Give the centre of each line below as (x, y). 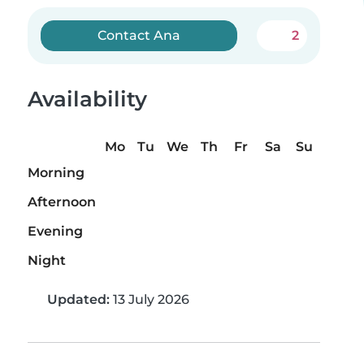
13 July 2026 (149, 300)
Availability (87, 99)
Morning (56, 173)
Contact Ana (139, 35)
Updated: (78, 300)
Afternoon (62, 202)
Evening (55, 232)
